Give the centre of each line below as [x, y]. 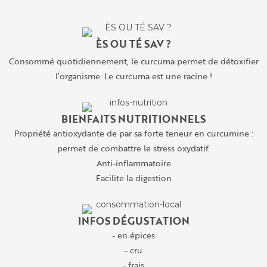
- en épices [133, 235]
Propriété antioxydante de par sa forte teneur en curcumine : [133, 133]
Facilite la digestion [133, 178]
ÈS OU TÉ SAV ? [133, 44]
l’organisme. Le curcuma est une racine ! [133, 76]
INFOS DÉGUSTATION [133, 221]
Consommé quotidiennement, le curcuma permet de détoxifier [133, 61]
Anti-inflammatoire [133, 163]
